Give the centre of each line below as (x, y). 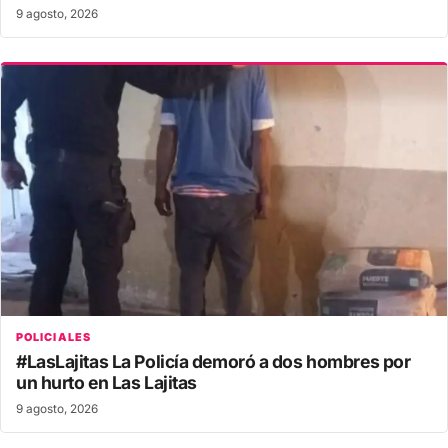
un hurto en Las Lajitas (106, 382)
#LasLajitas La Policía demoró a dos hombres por (213, 361)
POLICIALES (53, 336)
